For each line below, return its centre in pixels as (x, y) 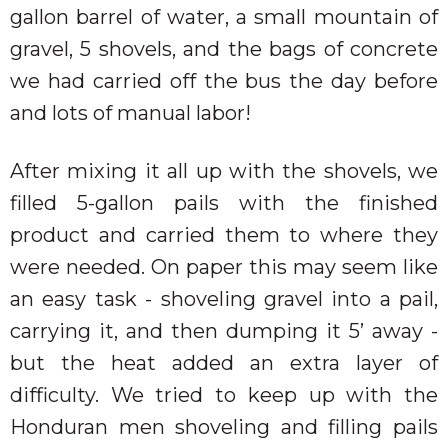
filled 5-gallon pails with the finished (224, 202)
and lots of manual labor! (135, 112)
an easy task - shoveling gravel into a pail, (224, 298)
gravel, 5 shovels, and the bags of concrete (224, 48)
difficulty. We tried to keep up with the (224, 394)
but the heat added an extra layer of (224, 362)
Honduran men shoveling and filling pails (224, 426)
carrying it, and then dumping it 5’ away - (224, 330)
